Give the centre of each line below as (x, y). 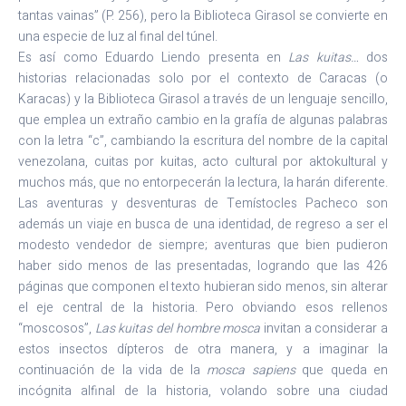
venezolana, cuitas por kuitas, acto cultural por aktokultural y (203, 162)
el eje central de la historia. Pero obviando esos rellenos (203, 308)
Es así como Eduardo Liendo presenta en (154, 58)
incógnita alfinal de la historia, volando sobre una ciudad (203, 391)
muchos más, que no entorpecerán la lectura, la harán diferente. (203, 183)
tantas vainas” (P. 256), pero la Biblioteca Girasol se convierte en (203, 16)
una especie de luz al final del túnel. (118, 37)
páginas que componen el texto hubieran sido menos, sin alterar (203, 287)
